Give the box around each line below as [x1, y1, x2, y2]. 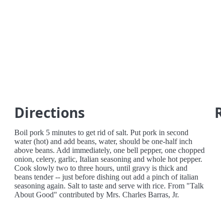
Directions [14, 103, 85, 122]
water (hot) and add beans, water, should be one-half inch [14, 137, 193, 146]
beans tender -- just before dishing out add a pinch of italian [14, 173, 199, 181]
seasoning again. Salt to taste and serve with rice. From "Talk [14, 182, 204, 190]
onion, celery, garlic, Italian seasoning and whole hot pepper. [14, 155, 203, 163]
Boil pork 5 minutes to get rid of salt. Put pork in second [14, 128, 189, 137]
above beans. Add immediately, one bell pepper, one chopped [14, 146, 205, 154]
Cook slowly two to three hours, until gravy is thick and [14, 164, 188, 172]
